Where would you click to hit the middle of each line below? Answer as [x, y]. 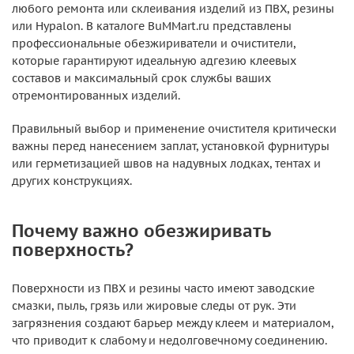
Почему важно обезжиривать [141, 230]
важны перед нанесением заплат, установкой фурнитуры [171, 146]
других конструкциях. [72, 181]
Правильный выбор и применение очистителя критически [174, 129]
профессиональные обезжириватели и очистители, [154, 43]
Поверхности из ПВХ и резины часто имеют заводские [163, 288]
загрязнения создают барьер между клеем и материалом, [173, 323]
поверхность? [73, 249]
